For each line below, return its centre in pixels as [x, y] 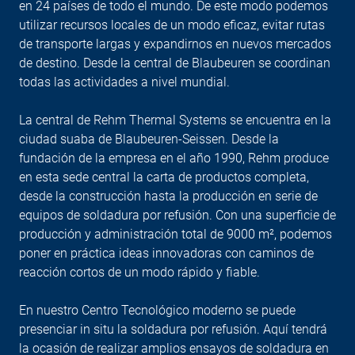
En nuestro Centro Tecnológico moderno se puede [157, 310]
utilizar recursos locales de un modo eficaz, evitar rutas [172, 25]
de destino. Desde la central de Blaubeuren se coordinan [175, 63]
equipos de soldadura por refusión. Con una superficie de [177, 215]
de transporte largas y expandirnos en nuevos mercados [175, 44]
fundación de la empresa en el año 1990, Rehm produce [174, 158]
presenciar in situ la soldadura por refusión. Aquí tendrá [173, 329]
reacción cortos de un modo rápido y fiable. [139, 272]
